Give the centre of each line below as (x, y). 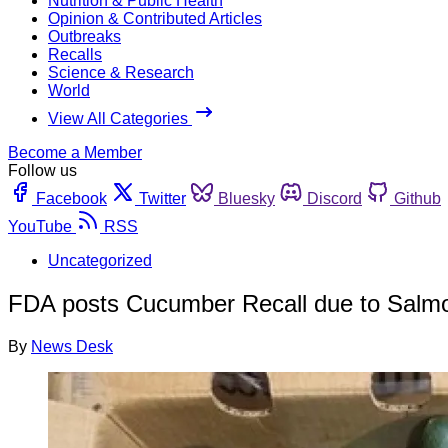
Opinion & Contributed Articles (155, 18)
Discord (334, 198)
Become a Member (75, 152)
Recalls (75, 54)
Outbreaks (84, 36)
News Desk (72, 346)
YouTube (40, 226)
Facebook (71, 198)
